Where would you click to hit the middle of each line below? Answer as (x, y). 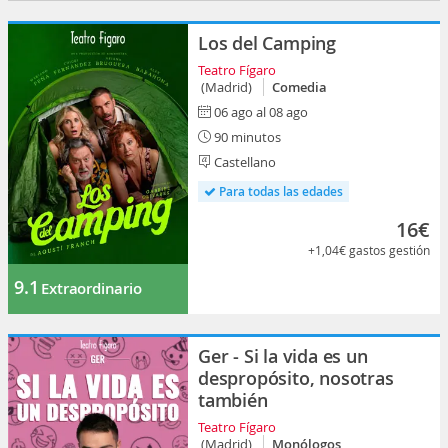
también (233, 400)
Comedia (299, 87)
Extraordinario (91, 288)
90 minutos (246, 137)
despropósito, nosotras (296, 378)
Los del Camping (267, 43)
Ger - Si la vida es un (283, 356)
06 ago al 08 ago (261, 112)
